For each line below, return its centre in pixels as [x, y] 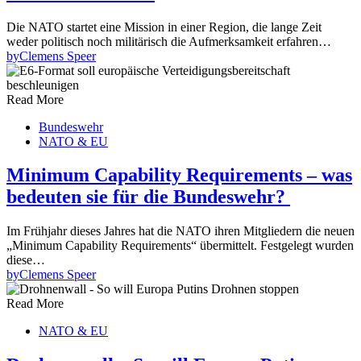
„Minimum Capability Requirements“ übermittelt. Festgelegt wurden [180, 246]
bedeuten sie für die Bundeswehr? [148, 197]
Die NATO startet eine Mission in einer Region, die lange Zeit [164, 27]
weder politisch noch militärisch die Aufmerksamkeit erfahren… [169, 41]
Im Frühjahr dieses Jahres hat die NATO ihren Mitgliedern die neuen [180, 231]
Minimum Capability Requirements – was [179, 175]
